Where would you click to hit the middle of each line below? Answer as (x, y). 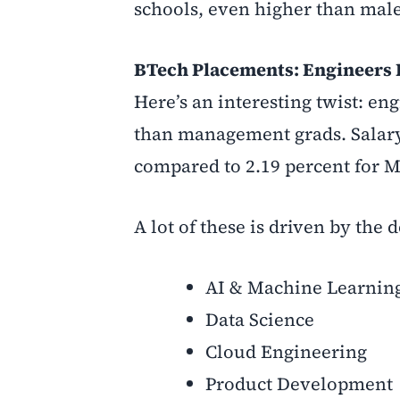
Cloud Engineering (286, 351)
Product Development (299, 383)
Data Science (260, 319)
